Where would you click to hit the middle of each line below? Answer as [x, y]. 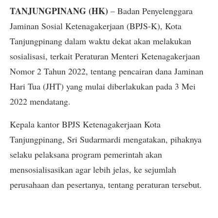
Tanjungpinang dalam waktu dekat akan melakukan [100, 41]
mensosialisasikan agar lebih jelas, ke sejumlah [93, 170]
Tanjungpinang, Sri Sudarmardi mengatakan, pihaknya [106, 139]
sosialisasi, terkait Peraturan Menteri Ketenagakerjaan [105, 56]
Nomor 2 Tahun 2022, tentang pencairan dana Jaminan [107, 71]
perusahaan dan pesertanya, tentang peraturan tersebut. [106, 185]
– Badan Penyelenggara [150, 11]
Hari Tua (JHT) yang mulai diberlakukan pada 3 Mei [103, 86]
